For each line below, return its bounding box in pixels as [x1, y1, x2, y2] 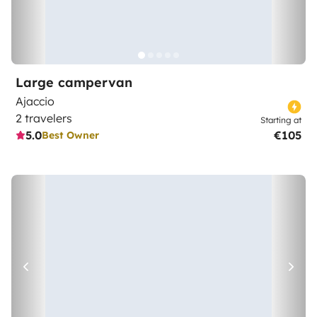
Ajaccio [16, 94, 54, 108]
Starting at [260, 115, 301, 125]
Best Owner [42, 128, 99, 142]
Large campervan [16, 74, 132, 91]
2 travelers [16, 111, 72, 125]
